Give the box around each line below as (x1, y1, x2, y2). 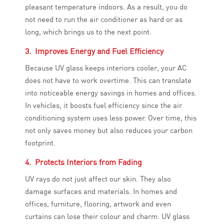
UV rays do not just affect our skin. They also (25, 174, 171, 184)
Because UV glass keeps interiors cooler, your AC (25, 63, 187, 73)
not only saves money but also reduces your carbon (25, 125, 192, 135)
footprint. (25, 138, 55, 148)
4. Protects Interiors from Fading (25, 157, 142, 167)
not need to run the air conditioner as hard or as (25, 14, 182, 24)
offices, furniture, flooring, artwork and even (25, 199, 171, 209)
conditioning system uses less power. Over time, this (25, 113, 196, 123)
